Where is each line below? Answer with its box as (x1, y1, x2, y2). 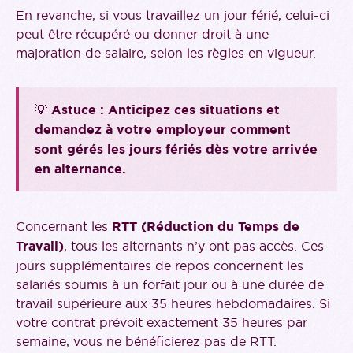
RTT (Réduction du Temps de (112, 218, 299, 236)
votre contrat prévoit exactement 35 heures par (16, 314, 307, 331)
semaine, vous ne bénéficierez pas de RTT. (16, 333, 277, 350)
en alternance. (35, 161, 126, 178)
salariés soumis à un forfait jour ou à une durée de (16, 277, 324, 293)
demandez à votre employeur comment (35, 121, 291, 139)
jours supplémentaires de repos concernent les (16, 258, 303, 274)
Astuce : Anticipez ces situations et (51, 102, 280, 119)
